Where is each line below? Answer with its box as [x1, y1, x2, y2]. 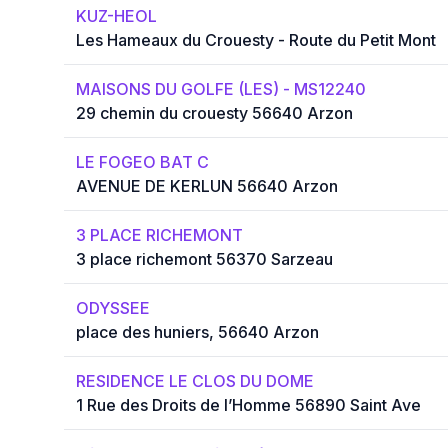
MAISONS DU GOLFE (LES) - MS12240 [76, 79, 366, 100]
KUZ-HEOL [76, 6, 157, 27]
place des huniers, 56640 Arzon [76, 322, 319, 343]
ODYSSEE [76, 298, 150, 319]
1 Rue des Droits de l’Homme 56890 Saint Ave [76, 395, 421, 416]
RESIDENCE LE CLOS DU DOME [76, 371, 314, 392]
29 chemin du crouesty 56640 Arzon [76, 103, 353, 124]
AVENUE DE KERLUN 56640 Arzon [76, 176, 338, 197]
